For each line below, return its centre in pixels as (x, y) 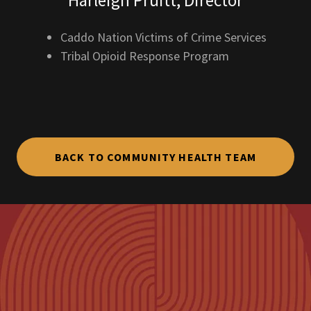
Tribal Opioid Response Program (145, 56)
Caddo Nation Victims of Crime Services (164, 37)
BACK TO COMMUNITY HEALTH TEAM (155, 157)
